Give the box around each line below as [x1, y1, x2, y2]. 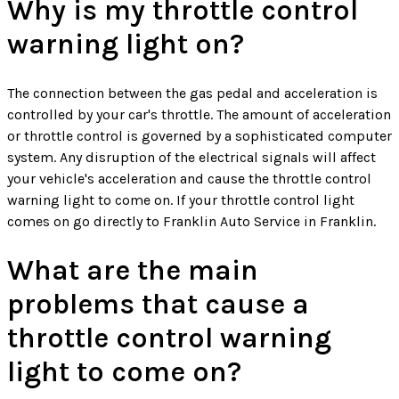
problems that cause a [7, 287, 309, 321]
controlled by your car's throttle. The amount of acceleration [7, 105, 391, 123]
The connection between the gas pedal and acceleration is [7, 84, 378, 102]
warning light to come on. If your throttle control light [7, 191, 354, 208]
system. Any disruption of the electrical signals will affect [7, 148, 376, 166]
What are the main [7, 253, 258, 287]
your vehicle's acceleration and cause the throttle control [7, 169, 371, 187]
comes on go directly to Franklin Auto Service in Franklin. [7, 212, 376, 230]
